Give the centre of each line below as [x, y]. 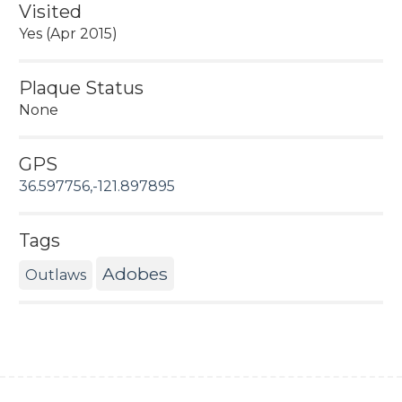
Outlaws [55, 275]
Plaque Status [81, 87]
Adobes [135, 273]
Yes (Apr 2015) [68, 33]
